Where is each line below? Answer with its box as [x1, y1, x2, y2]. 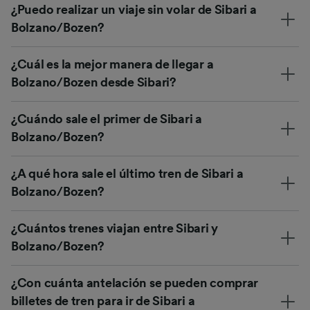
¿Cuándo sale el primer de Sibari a [11, 113, 202, 126]
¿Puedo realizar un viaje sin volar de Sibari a [11, 3, 257, 17]
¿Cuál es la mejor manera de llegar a [11, 58, 214, 71]
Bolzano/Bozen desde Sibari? [11, 76, 176, 89]
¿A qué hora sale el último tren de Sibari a [11, 167, 244, 181]
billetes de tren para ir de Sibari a [11, 295, 195, 308]
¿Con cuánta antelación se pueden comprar [11, 277, 259, 290]
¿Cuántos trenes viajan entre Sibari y [11, 222, 219, 235]
